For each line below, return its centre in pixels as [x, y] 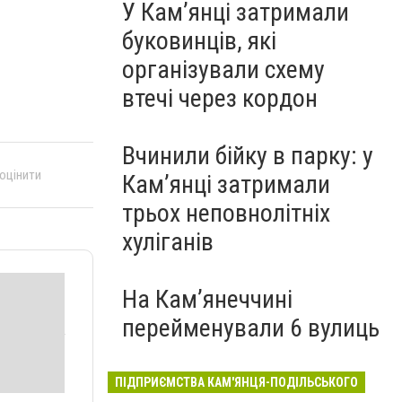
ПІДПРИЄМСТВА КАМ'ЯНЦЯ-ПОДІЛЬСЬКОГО [236, 382]
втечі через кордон [220, 98]
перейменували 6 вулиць [251, 328]
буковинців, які [199, 41]
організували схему [223, 70]
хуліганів [168, 242]
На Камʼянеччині [207, 299]
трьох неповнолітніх [226, 213]
